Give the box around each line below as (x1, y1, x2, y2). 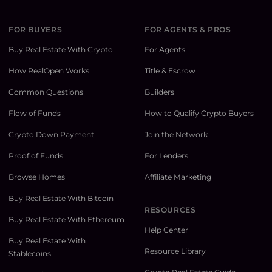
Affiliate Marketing (144, 172, 211, 182)
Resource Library (144, 246, 206, 256)
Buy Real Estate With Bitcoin (8, 194, 114, 203)
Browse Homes (8, 172, 65, 182)
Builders (144, 87, 174, 97)
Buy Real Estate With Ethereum (8, 215, 124, 225)
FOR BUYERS (8, 25, 63, 35)
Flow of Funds (8, 109, 61, 118)
